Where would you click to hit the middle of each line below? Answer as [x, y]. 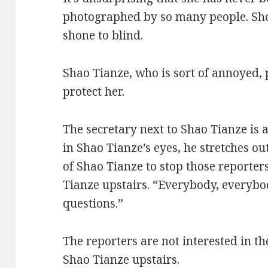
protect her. [94, 91]
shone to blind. [103, 35]
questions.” [93, 203]
